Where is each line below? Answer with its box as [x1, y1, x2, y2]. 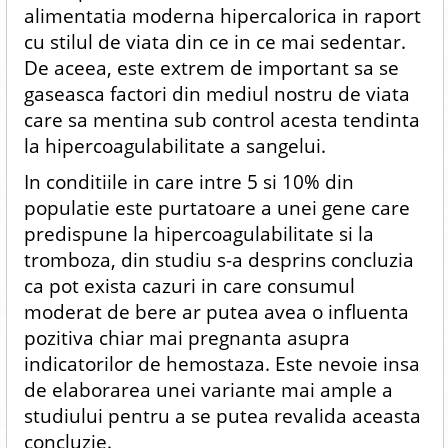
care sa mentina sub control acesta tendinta [23, 106, 420, 133]
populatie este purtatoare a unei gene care [23, 194, 410, 221]
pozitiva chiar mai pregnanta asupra [23, 324, 350, 351]
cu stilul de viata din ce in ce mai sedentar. [23, 28, 406, 55]
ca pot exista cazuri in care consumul [23, 272, 355, 299]
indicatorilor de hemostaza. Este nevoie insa [23, 350, 420, 377]
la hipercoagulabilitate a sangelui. [23, 132, 326, 159]
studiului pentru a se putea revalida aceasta [23, 402, 421, 429]
